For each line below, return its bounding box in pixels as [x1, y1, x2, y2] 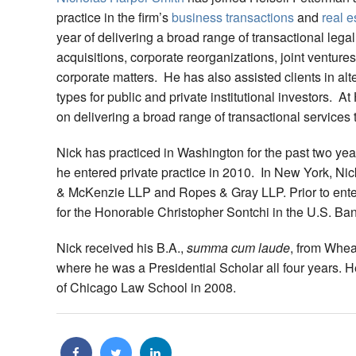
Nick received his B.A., [56, 238, 187, 257]
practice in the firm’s [56, 8, 172, 27]
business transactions [172, 8, 294, 27]
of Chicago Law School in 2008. [56, 278, 236, 297]
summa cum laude [187, 238, 290, 257]
